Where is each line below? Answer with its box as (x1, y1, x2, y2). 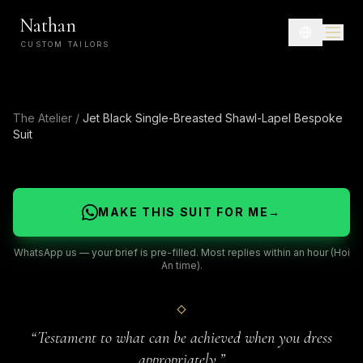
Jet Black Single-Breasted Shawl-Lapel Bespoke (83, 111, 343, 125)
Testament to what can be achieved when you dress (37, 328, 332, 348)
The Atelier (13, 111, 72, 125)
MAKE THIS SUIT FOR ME (98, 205, 269, 219)
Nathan (19, 14, 76, 37)
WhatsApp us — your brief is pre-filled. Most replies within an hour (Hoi (13, 246, 350, 258)
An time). (160, 259, 203, 271)
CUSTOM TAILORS (21, 40, 110, 49)
